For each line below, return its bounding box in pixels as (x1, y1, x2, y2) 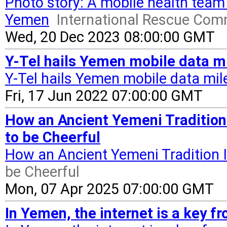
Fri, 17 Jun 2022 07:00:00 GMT (5, 87, 203, 104)
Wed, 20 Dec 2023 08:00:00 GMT (5, 28, 215, 46)
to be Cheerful (5, 129, 100, 146)
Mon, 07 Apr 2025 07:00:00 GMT (5, 180, 214, 198)
